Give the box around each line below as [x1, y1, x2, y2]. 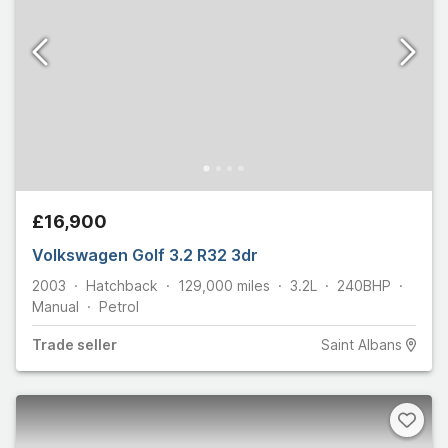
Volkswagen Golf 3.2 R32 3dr [32, 245, 258, 266]
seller [74, 336, 117, 354]
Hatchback [86, 277, 158, 295]
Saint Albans [320, 336, 402, 354]
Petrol [99, 298, 139, 316]
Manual [32, 298, 79, 316]
